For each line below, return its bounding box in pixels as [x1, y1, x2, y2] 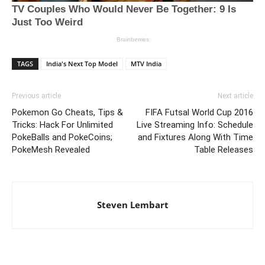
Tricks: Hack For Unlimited [12, 119, 113, 131]
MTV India [131, 59, 161, 69]
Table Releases [194, 144, 253, 156]
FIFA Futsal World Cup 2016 [146, 107, 253, 118]
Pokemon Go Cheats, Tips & [12, 107, 123, 118]
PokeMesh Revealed [12, 144, 90, 156]
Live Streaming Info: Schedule [137, 119, 253, 131]
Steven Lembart [96, 199, 169, 211]
